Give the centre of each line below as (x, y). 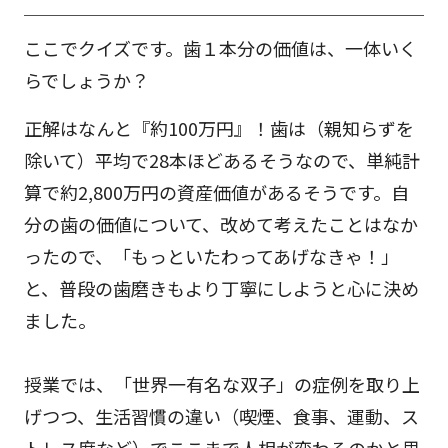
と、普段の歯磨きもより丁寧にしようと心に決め (221, 287)
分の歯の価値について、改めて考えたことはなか (221, 223)
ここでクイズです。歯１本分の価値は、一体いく (220, 47)
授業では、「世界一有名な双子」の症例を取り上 (222, 383)
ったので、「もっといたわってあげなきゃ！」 (211, 255)
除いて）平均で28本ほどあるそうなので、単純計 (222, 159)
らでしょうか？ (86, 79)
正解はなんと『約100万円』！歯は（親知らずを (219, 127)
